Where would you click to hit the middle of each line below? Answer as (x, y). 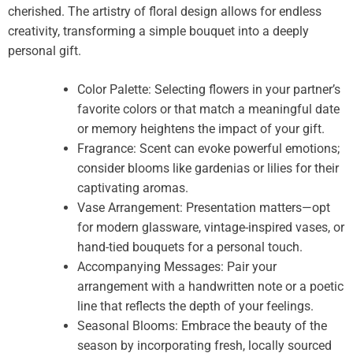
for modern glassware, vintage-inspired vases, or (211, 227)
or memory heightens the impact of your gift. (201, 128)
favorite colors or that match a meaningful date (208, 109)
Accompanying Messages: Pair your (177, 266)
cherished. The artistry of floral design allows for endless (165, 11)
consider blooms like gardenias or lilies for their (208, 168)
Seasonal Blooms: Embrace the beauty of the (202, 325)
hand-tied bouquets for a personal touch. (190, 247)
